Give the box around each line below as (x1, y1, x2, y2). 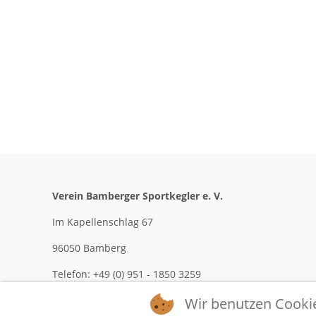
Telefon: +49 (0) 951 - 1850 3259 (52, 267, 201, 281)
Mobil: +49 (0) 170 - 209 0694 (52, 293, 193, 307)
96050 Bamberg (52, 241, 126, 255)
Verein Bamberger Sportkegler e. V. (52, 189, 223, 202)
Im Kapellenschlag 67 (52, 215, 153, 229)
